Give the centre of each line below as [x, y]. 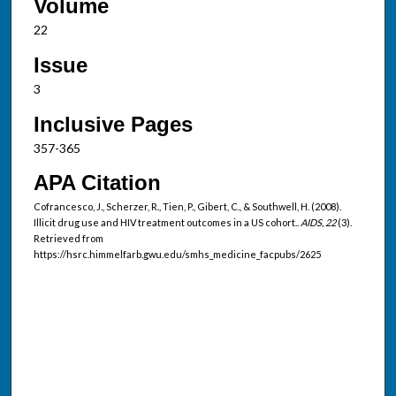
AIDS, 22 [319, 223]
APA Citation [97, 183]
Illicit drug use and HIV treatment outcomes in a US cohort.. [167, 223]
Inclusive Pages [113, 124]
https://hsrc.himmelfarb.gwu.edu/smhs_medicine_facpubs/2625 [177, 255]
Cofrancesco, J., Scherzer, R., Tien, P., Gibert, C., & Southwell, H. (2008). [187, 207]
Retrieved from [68, 239]
